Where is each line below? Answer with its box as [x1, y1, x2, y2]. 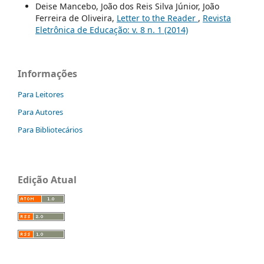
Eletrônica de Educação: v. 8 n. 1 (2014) [35, 24, 188, 36]
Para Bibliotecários [18, 124, 82, 136]
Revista [202, 12, 231, 24]
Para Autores [18, 107, 63, 118]
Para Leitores [18, 89, 64, 100]
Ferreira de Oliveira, [35, 12, 117, 24]
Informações [18, 67, 77, 81]
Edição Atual [18, 173, 77, 187]
